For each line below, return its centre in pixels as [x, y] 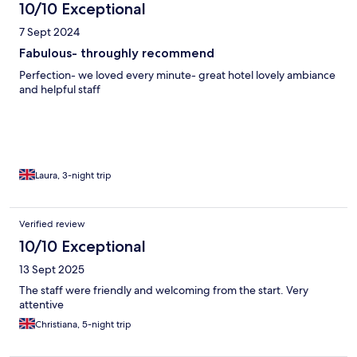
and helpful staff [60, 89]
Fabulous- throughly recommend [117, 53]
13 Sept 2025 [52, 269]
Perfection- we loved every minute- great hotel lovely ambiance [177, 75]
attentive [41, 304]
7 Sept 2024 [49, 31]
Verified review [52, 224]
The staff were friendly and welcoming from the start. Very [164, 290]
